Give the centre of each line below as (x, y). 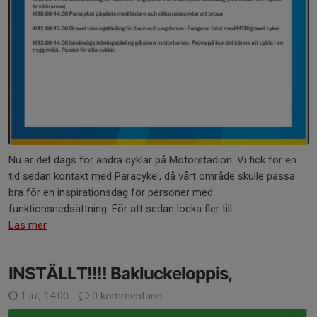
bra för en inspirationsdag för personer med (111, 193)
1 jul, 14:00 (45, 296)
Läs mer (28, 225)
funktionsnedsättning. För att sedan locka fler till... (123, 209)
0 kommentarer (126, 296)
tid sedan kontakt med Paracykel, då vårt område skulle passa (152, 177)
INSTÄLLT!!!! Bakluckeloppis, (120, 274)
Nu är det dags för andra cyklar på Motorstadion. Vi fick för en (152, 160)
